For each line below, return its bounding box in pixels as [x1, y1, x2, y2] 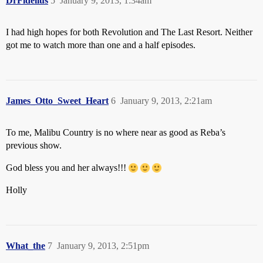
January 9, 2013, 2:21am [120, 95, 212, 106]
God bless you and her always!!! [6, 162, 129, 173]
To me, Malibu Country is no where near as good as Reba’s [6, 127, 225, 137]
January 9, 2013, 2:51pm [57, 240, 149, 251]
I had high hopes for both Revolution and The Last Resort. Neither [6, 26, 252, 37]
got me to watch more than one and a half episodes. [6, 39, 195, 50]
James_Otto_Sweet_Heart [6, 95, 109, 106]
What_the [6, 240, 45, 251]
